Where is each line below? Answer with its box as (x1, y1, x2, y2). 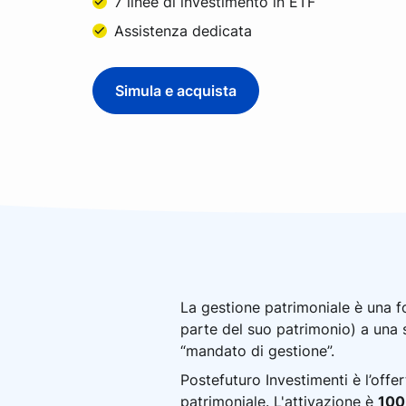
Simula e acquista (115, 82, 237, 100)
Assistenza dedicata (114, 22, 252, 40)
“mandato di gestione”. (180, 342, 339, 360)
